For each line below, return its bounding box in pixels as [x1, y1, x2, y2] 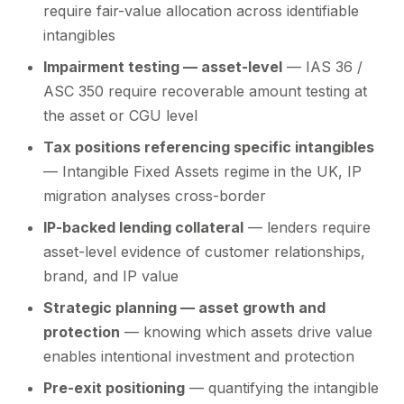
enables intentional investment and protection [43, 347, 354, 365]
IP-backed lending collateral [43, 218, 243, 236]
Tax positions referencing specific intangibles [43, 138, 374, 156]
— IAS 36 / [282, 58, 363, 76]
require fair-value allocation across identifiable [43, 2, 359, 20]
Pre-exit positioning [43, 379, 185, 397]
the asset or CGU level [43, 106, 197, 124]
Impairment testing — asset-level [43, 58, 282, 76]
